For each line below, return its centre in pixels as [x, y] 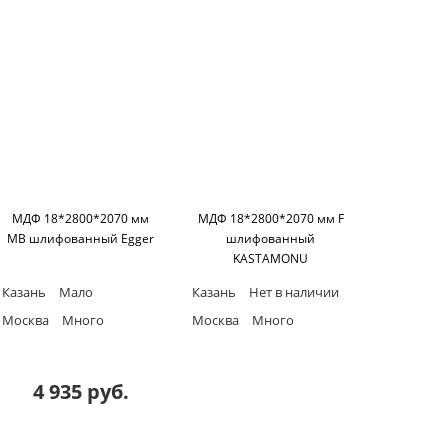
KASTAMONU [271, 258]
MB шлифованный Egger [81, 238]
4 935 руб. [80, 391]
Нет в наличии [292, 291]
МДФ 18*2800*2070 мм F [270, 218]
